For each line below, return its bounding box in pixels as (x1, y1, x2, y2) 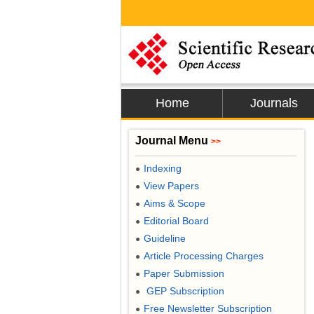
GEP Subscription (144, 285, 224, 296)
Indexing (144, 163, 182, 174)
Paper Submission (144, 268, 224, 279)
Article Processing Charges (144, 250, 264, 261)
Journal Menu (135, 135, 211, 146)
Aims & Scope (144, 198, 205, 209)
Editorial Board (144, 215, 209, 226)
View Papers (144, 180, 199, 191)
